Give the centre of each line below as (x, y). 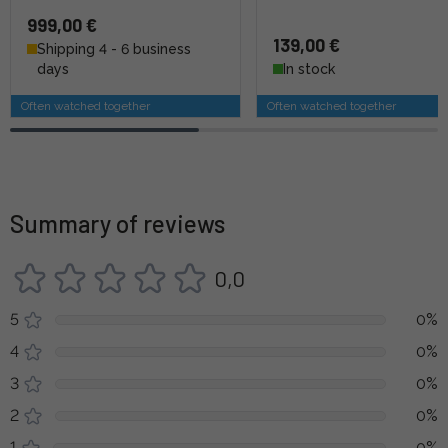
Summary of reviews (117, 223)
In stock (309, 68)
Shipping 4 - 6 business (114, 48)
